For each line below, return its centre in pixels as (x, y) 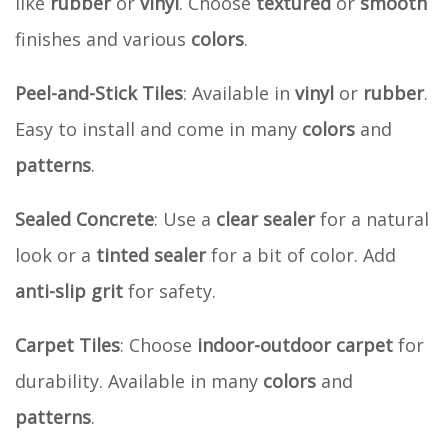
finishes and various (103, 38)
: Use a (185, 218)
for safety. (169, 290)
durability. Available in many (139, 380)
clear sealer (265, 218)
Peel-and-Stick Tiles (99, 92)
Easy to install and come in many (158, 128)
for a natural (372, 218)
